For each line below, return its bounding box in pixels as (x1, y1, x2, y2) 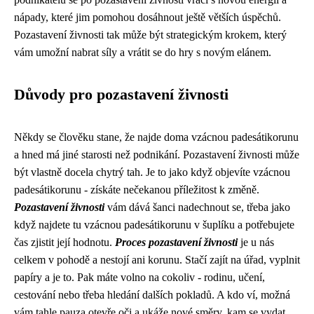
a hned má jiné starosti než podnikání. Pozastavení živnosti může (14, 149, 299, 161)
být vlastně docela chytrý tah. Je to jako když (14, 166, 215, 178)
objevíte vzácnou (215, 166, 290, 178)
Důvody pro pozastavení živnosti (14, 86, 228, 103)
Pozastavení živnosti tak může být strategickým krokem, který (14, 29, 287, 41)
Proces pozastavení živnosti (115, 236, 238, 248)
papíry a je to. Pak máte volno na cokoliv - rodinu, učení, (14, 271, 265, 283)
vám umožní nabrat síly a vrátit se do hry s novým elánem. (14, 46, 271, 58)
